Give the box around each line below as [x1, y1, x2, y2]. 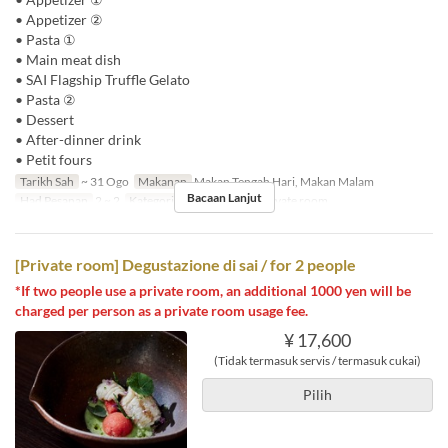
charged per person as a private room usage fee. [15, 301, 308, 319]
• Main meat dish [15, 50, 121, 68]
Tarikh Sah [19, 173, 74, 189]
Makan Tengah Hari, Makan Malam [192, 173, 375, 189]
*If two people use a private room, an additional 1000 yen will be [15, 281, 411, 299]
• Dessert [15, 110, 74, 128]
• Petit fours [15, 150, 92, 168]
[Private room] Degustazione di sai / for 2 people [15, 254, 356, 274]
